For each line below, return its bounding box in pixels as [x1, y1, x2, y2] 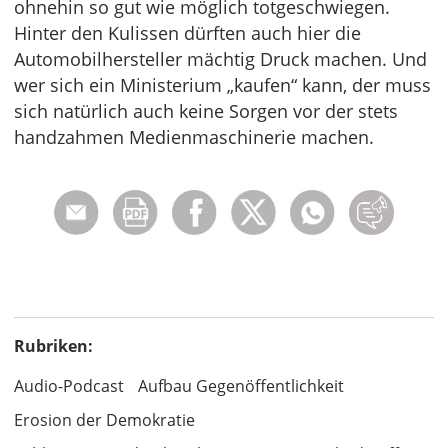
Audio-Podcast [14, 374, 124, 397]
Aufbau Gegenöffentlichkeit [138, 374, 344, 397]
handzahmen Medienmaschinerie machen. [14, 124, 374, 149]
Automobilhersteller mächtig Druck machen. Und [14, 46, 427, 71]
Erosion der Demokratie [14, 408, 195, 431]
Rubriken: [14, 334, 93, 357]
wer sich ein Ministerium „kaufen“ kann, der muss [14, 72, 431, 97]
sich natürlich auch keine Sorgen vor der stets [14, 98, 398, 123]
